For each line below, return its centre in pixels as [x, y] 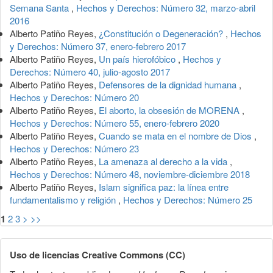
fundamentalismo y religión [64, 199]
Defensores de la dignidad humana [169, 84]
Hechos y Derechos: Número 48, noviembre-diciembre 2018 [130, 174]
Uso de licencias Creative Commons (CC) [97, 254]
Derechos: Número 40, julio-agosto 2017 [90, 71]
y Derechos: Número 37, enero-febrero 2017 [98, 46]
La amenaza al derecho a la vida [164, 161]
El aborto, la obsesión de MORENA [170, 110]
